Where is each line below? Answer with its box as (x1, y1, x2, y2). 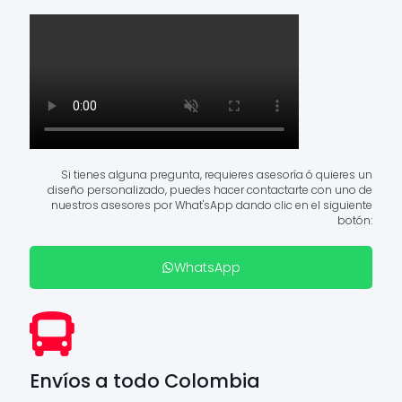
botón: (337, 212, 372, 228)
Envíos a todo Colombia (30, 367, 260, 394)
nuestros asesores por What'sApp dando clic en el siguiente (51, 197, 372, 213)
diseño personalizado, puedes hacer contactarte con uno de (48, 181, 372, 197)
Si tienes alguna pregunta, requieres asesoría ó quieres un (61, 166, 372, 182)
